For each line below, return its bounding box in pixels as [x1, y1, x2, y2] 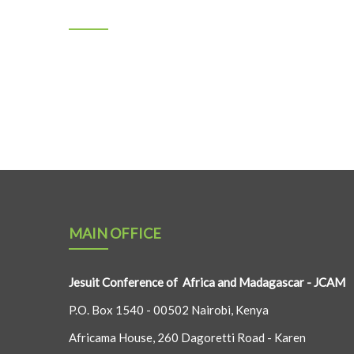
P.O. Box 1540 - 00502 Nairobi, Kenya [69, 303, 269, 317]
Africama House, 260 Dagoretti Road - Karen [69, 330, 306, 345]
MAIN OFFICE [69, 224, 161, 242]
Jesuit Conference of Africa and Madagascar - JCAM [69, 275, 345, 289]
